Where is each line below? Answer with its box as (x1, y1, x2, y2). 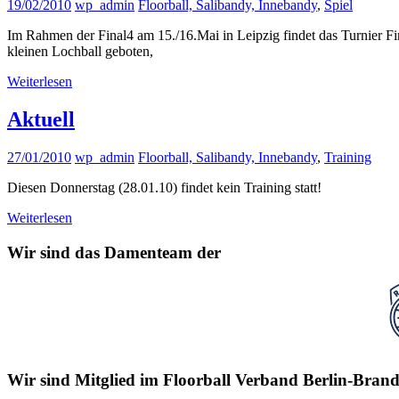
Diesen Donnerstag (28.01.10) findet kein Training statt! (7, 179, 322, 195)
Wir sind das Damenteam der (7, 242, 221, 262)
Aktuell (7, 107, 75, 131)
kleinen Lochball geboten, (7, 43, 153, 59)
